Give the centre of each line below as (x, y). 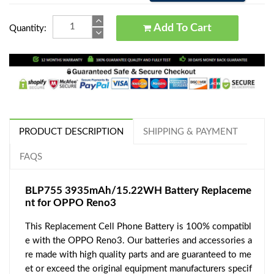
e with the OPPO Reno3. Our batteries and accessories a (139, 241)
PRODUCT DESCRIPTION (71, 132)
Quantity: (28, 28)
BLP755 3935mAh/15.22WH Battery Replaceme (138, 191)
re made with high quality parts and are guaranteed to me (138, 255)
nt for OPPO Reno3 (71, 203)
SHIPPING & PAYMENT (191, 132)
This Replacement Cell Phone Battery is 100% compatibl (138, 227)
